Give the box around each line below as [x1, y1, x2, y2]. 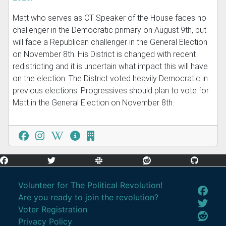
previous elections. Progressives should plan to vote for [13, 86, 209, 96]
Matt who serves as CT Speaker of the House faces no [13, 13, 206, 23]
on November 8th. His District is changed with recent [13, 49, 196, 60]
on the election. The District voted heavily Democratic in [13, 74, 208, 84]
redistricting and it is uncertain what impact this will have [13, 62, 208, 72]
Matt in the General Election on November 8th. [13, 98, 174, 108]
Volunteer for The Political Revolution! [18, 180, 162, 191]
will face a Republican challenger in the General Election [13, 37, 207, 47]
